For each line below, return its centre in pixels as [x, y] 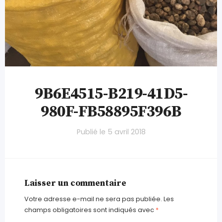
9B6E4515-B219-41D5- [111, 94]
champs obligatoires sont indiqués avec [90, 210]
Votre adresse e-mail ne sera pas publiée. [93, 199]
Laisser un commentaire [75, 184]
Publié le [92, 132]
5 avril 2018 [126, 132]
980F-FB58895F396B [111, 112]
